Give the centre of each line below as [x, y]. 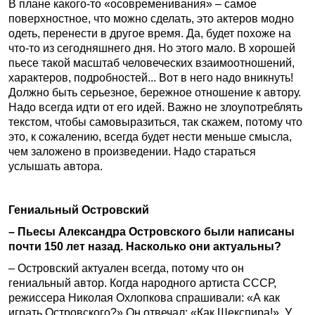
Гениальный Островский [79, 210]
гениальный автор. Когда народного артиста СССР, [142, 283]
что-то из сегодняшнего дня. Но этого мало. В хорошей [152, 48]
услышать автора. [56, 166]
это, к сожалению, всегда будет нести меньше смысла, [150, 137]
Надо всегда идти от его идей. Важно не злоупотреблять [155, 107]
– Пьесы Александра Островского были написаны [152, 232]
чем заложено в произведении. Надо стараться [132, 152]
